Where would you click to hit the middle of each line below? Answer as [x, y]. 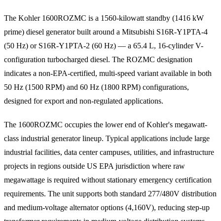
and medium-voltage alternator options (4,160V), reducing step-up [107, 207]
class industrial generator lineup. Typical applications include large [107, 138]
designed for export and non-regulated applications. [84, 101]
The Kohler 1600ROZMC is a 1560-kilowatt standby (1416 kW [104, 18]
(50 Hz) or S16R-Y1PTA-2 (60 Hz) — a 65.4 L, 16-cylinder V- [104, 45]
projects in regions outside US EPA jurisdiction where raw [94, 166]
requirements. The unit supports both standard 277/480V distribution [110, 193]
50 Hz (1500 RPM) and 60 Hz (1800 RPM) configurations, [96, 87]
